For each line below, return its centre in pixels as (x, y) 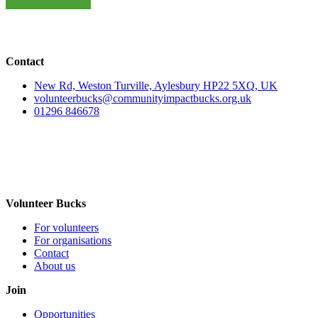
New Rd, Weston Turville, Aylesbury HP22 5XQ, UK (156, 86)
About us (55, 266)
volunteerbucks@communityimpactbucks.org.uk (143, 99)
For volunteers (66, 228)
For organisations (73, 241)
